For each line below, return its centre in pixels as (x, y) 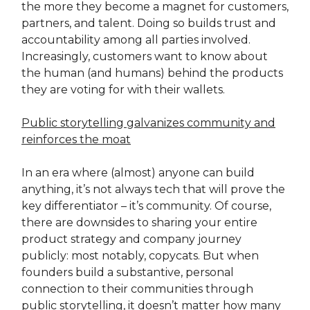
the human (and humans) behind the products (152, 73)
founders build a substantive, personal (128, 272)
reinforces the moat (76, 139)
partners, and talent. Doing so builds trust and (149, 23)
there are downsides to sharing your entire (139, 222)
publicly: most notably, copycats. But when (140, 255)
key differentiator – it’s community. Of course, (146, 206)
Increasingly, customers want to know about (145, 56)
